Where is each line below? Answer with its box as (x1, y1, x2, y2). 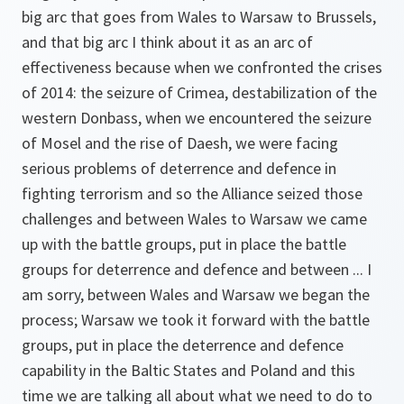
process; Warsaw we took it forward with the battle (22, 309, 370, 330)
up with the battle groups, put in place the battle (22, 234, 346, 254)
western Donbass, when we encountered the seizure (22, 107, 372, 128)
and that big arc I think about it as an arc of (22, 32, 313, 52)
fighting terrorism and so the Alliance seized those (22, 183, 363, 204)
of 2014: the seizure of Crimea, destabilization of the (22, 82, 377, 103)
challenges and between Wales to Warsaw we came (22, 208, 367, 229)
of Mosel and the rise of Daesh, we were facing (22, 133, 338, 153)
